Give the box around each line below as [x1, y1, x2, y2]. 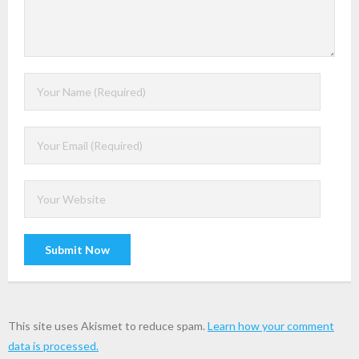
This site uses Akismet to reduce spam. [8, 318, 208, 333]
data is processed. [8, 338, 99, 353]
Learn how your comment [208, 318, 334, 333]
